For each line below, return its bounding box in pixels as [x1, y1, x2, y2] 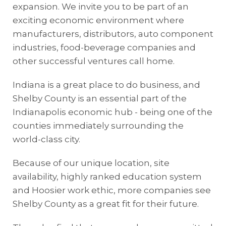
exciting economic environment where [13, 15, 184, 26]
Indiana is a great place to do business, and [13, 80, 200, 90]
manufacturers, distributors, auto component [13, 29, 213, 39]
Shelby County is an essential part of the [13, 93, 187, 104]
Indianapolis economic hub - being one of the [13, 107, 212, 118]
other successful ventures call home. [13, 56, 175, 67]
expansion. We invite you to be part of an [13, 2, 189, 12]
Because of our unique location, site [13, 158, 169, 168]
